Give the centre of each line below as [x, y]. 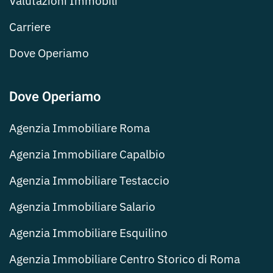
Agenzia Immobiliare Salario [82, 206]
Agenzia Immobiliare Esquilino [88, 232]
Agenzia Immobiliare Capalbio [87, 154]
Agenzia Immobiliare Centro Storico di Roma [125, 259]
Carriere [30, 27]
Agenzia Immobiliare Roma [80, 128]
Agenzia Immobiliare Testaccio [89, 180]
